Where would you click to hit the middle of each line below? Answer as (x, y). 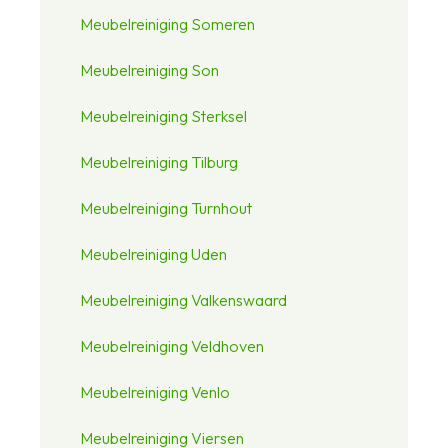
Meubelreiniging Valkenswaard (183, 299)
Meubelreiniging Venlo (155, 391)
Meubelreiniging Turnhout (166, 207)
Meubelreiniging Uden (153, 253)
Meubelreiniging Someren (167, 23)
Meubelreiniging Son (149, 69)
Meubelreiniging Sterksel (163, 115)
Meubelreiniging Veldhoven (172, 345)
